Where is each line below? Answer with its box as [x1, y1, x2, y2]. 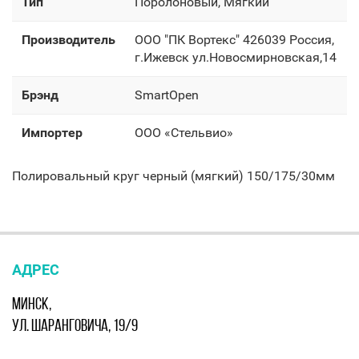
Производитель [22, 32, 115, 47]
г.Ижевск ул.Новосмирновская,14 [135, 50, 337, 65]
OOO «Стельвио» [135, 125, 233, 140]
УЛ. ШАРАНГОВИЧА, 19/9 [12, 317, 138, 334]
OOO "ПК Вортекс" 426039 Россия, [135, 32, 334, 47]
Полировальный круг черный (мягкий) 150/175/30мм [12, 168, 335, 184]
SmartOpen [135, 87, 199, 103]
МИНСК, [12, 295, 51, 313]
